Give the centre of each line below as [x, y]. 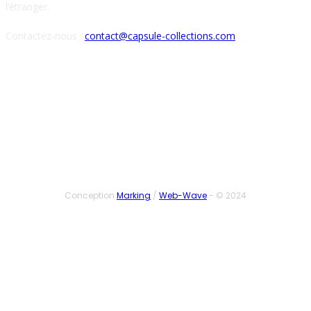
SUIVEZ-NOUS [155, 94]
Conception [91, 195]
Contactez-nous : [45, 35]
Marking [134, 195]
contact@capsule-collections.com [160, 35]
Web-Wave [183, 195]
